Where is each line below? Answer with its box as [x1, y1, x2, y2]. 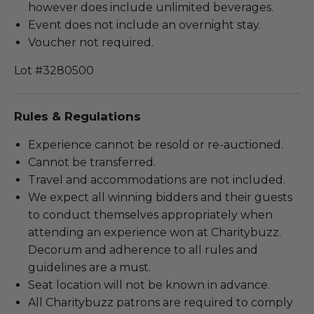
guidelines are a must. [28, 260, 151, 274]
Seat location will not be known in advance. [28, 278, 270, 292]
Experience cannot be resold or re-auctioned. [28, 137, 283, 151]
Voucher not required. [28, 35, 153, 49]
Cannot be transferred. [28, 155, 156, 169]
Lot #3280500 [14, 63, 94, 77]
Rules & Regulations [14, 109, 141, 123]
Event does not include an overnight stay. [28, 18, 261, 32]
